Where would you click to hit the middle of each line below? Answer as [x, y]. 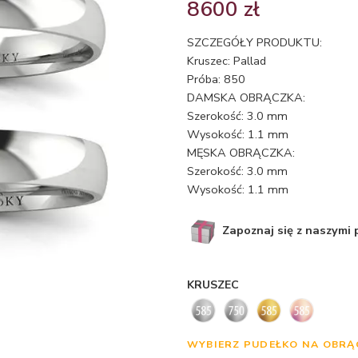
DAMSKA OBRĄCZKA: [246, 97]
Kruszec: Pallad [227, 61]
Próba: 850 [216, 79]
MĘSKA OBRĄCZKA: [241, 153]
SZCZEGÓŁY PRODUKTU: [255, 42]
